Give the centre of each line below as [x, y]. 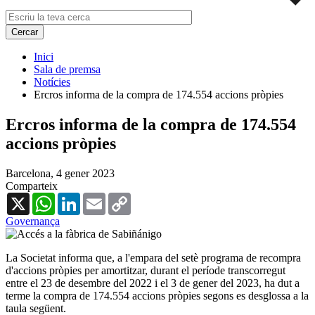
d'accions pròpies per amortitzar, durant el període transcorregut [146, 270]
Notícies [52, 82]
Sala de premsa [67, 69]
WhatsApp [79, 198]
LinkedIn [101, 198]
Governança [33, 221]
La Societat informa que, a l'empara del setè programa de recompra [153, 257]
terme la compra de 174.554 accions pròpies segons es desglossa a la [157, 295]
